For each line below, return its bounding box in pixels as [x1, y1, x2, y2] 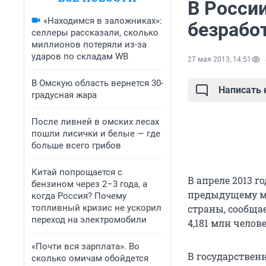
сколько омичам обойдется [31, 253, 148, 264]
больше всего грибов [31, 140, 121, 151]
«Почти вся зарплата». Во [31, 241, 140, 252]
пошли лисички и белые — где [31, 128, 160, 139]
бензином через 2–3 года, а [31, 179, 147, 189]
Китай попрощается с [31, 167, 122, 178]
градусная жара [31, 90, 97, 100]
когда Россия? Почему [31, 191, 126, 201]
